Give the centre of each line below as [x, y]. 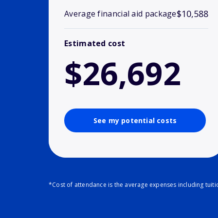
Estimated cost [95, 44]
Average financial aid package [120, 14]
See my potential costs [135, 121]
